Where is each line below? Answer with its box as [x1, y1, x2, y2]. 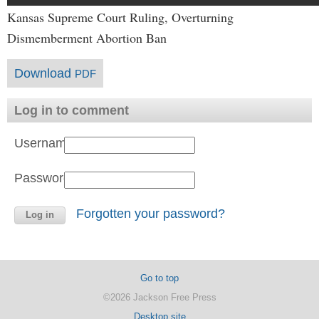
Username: [14, 136, 77, 150]
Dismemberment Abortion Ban [7, 29, 167, 46]
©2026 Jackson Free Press [103, 292, 216, 303]
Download [14, 66, 75, 80]
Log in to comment [14, 103, 129, 117]
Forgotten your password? [76, 206, 225, 221]
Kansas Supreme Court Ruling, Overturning [7, 9, 234, 26]
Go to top [140, 273, 179, 283]
